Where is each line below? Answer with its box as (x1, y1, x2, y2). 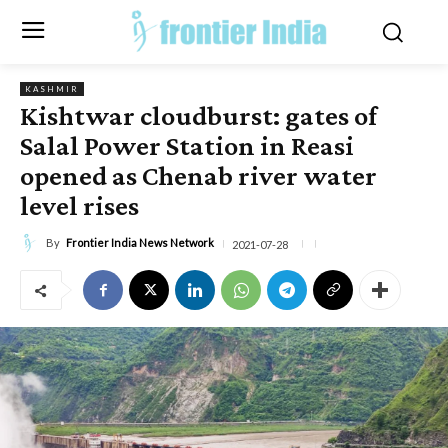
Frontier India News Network (66, 236, 214, 250)
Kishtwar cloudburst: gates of (20, 99, 377, 131)
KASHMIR (25, 83, 79, 94)
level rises (20, 189, 139, 221)
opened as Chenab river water (20, 159, 377, 191)
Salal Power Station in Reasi (20, 129, 354, 161)
